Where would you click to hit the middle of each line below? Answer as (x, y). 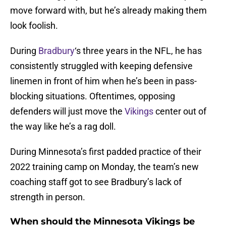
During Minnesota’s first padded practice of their (106, 152)
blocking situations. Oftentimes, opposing (93, 96)
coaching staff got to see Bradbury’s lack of (96, 182)
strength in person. (48, 197)
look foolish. (34, 26)
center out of (180, 111)
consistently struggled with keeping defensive (101, 66)
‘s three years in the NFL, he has (138, 51)
